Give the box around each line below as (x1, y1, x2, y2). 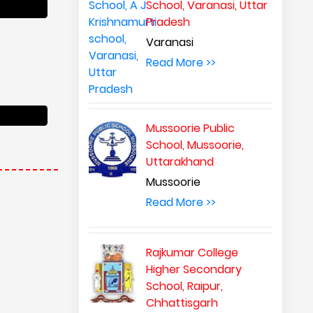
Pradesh (146, 14, 191, 30)
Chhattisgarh (146, 295, 219, 311)
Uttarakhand (146, 154, 214, 170)
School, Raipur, (146, 278, 224, 294)
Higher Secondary (146, 261, 242, 277)
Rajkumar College (146, 245, 239, 261)
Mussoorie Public (146, 120, 235, 136)
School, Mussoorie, (146, 137, 245, 153)
